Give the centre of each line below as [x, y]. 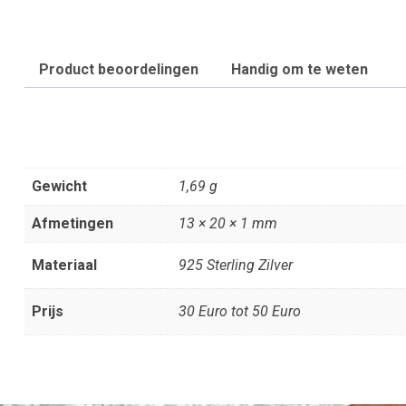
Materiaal [64, 265]
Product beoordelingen [119, 69]
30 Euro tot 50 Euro [240, 311]
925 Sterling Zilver [236, 265]
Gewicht [59, 186]
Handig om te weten [300, 69]
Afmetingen [72, 223]
